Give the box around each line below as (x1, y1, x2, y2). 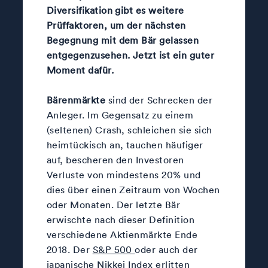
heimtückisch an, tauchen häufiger (46, 138, 203, 151)
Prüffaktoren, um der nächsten (46, 19, 186, 31)
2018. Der (46, 243, 93, 255)
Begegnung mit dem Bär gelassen (46, 33, 199, 46)
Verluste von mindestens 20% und (46, 168, 201, 181)
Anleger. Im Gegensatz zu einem (46, 108, 194, 121)
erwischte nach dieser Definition (46, 213, 195, 226)
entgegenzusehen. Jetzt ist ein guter (46, 48, 215, 61)
